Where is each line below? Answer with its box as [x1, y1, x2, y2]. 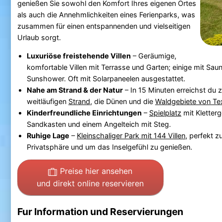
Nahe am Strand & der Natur [26, 85, 123, 94]
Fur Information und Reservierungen [17, 205, 183, 218]
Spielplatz [149, 108, 181, 117]
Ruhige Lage [26, 131, 69, 140]
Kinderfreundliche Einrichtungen [26, 108, 142, 117]
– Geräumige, [130, 51, 176, 60]
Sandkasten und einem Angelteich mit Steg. [26, 119, 171, 128]
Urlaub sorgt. [17, 33, 61, 42]
